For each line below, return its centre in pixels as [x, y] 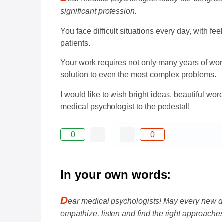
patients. [75, 43]
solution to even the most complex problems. [138, 74]
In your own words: [116, 174]
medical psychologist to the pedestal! [125, 106]
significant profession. [99, 11]
